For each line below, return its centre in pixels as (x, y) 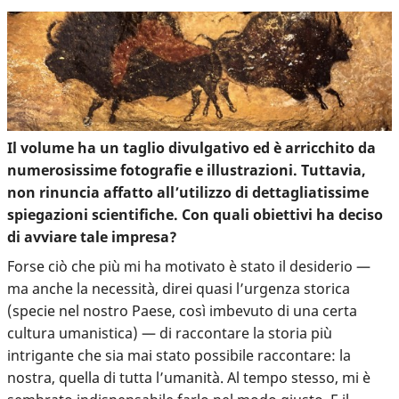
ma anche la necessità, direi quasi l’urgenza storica (179, 289)
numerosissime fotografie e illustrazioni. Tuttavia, (187, 171)
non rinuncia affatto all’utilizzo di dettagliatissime (188, 193)
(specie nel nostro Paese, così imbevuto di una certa (182, 311)
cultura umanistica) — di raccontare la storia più (170, 334)
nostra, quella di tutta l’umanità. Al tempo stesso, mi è (189, 378)
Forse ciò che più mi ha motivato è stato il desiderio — (189, 267)
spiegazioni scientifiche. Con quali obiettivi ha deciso (195, 215)
